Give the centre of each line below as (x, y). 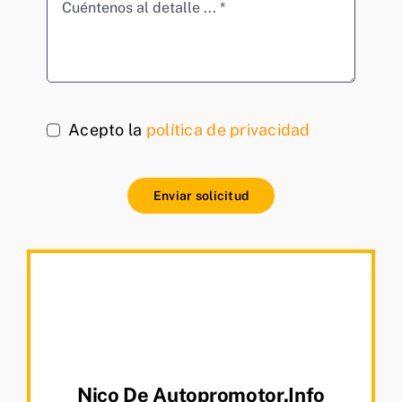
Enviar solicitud (201, 196)
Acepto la (107, 130)
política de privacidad (228, 130)
